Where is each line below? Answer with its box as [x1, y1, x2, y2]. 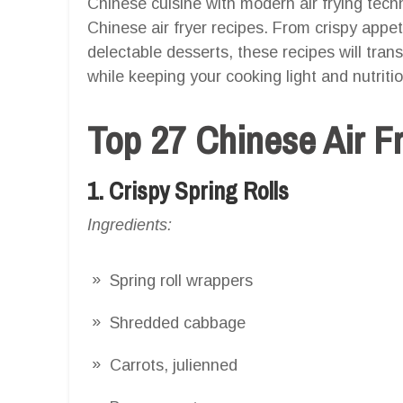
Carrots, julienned [110, 355, 237, 374]
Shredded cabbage [110, 313, 246, 332]
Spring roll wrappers [110, 271, 253, 290]
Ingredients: [87, 215, 172, 234]
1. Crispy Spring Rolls [87, 174, 289, 207]
